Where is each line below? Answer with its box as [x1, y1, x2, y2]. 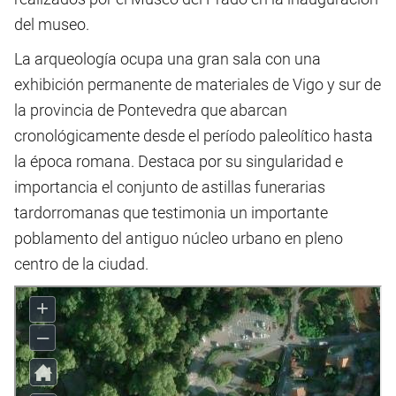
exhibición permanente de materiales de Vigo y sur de [14, 74, 381, 94]
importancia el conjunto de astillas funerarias [14, 177, 325, 196]
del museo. [14, 14, 89, 34]
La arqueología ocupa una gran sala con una [14, 49, 321, 68]
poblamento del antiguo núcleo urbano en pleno [14, 228, 343, 247]
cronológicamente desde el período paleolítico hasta [14, 126, 373, 145]
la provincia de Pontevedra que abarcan [14, 100, 287, 119]
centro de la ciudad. [14, 254, 148, 273]
